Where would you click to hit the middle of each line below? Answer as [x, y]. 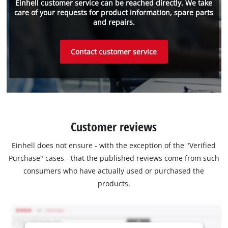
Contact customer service [114, 51]
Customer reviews [114, 127]
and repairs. [114, 22]
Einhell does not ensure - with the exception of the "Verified [114, 146]
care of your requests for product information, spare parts [114, 13]
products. [114, 184]
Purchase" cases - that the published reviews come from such [114, 158]
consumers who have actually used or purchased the [114, 171]
